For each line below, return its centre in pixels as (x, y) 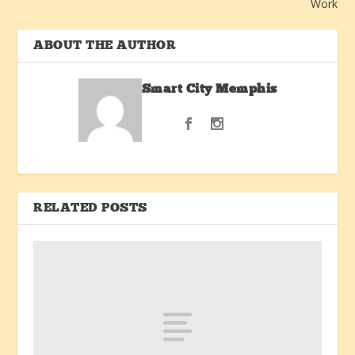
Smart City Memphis (209, 89)
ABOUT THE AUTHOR (105, 46)
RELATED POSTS (90, 208)
